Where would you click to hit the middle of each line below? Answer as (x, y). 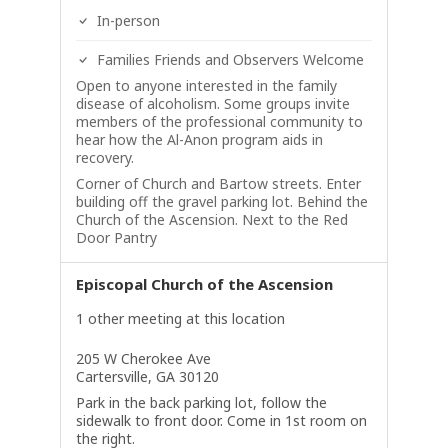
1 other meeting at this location (180, 318)
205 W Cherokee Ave (143, 358)
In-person (126, 20)
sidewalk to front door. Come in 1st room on (221, 420)
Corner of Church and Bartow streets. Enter (218, 183)
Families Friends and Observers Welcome (228, 59)
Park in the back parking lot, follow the (201, 402)
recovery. (104, 157)
